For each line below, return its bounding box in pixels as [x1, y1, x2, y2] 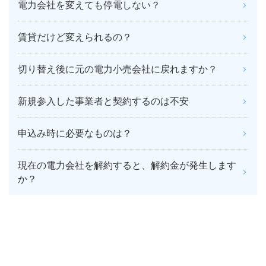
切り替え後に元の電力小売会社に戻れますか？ [18, 63, 217, 75]
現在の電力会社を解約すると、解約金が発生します [18, 159, 236, 172]
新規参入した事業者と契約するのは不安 [18, 95, 189, 107]
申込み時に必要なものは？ [18, 127, 132, 140]
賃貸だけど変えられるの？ [18, 31, 132, 43]
